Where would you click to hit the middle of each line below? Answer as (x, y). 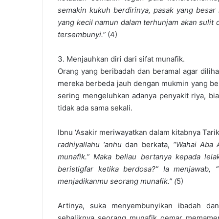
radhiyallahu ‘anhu (90, 144)
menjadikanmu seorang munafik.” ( (117, 181)
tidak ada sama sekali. (95, 108)
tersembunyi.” (83, 34)
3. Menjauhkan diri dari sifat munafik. (121, 59)
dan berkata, (147, 144)
